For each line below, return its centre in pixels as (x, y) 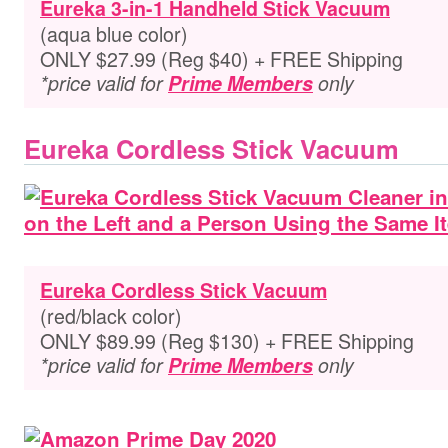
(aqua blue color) (114, 33)
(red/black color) (111, 315)
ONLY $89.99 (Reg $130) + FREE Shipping (227, 340)
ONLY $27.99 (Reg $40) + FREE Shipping (221, 58)
